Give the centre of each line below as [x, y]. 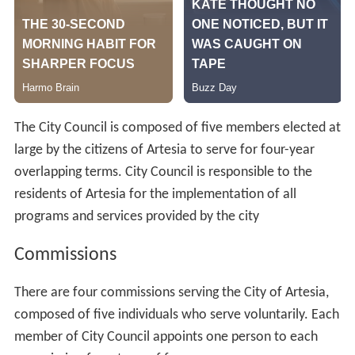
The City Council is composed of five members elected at [177, 128]
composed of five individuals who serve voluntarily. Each [176, 315]
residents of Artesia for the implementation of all [155, 194]
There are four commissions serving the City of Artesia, [171, 293]
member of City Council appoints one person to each [166, 338]
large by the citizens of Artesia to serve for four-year [164, 150]
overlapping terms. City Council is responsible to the [163, 172]
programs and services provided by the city [136, 216]
